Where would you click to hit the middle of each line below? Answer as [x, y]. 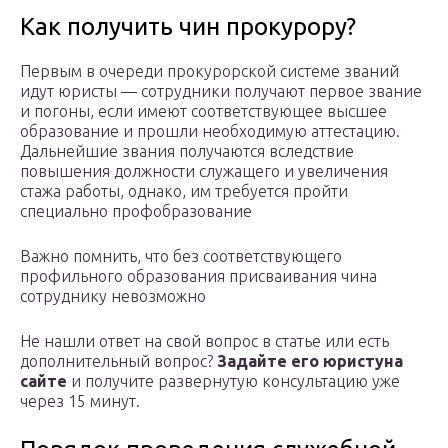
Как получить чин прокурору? [188, 27]
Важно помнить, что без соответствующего [181, 256]
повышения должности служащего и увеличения [204, 171]
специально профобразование [136, 211]
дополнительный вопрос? [118, 361]
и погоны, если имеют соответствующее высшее [203, 111]
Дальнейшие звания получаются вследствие [187, 151]
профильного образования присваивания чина [198, 276]
